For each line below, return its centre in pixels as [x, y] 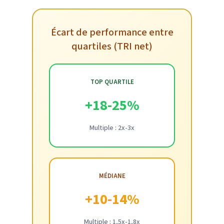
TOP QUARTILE [112, 82]
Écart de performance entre [112, 32]
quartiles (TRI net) [112, 46]
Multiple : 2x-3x [112, 128]
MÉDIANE [112, 176]
